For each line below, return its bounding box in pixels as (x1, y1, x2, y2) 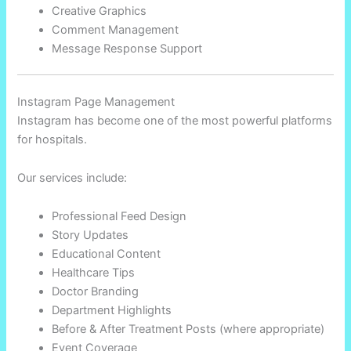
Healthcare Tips (52, 266, 136, 280)
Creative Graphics (52, 3, 147, 18)
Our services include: (17, 171, 128, 186)
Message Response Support (52, 41, 203, 56)
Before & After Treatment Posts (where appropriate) (52, 322, 325, 337)
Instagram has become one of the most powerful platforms (17, 114, 333, 128)
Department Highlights (52, 303, 172, 318)
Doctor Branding (52, 284, 139, 299)
